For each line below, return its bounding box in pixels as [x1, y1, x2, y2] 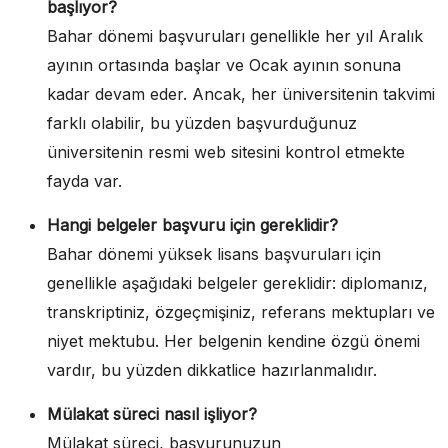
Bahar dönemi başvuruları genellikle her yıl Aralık [47, 26, 423, 46]
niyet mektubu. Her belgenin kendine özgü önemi [47, 331, 420, 351]
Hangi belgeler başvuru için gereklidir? [47, 215, 338, 235]
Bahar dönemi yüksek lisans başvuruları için [47, 244, 381, 264]
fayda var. [47, 171, 122, 191]
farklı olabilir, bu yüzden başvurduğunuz [47, 113, 357, 133]
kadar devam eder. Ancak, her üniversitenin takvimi [47, 84, 435, 104]
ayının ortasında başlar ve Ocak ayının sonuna [47, 55, 401, 75]
